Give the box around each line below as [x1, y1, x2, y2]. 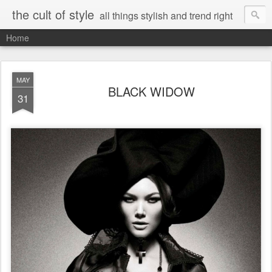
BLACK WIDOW [107, 83, 195, 100]
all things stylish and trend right [100, 8, 233, 22]
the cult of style [12, 5, 94, 23]
